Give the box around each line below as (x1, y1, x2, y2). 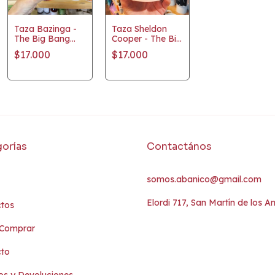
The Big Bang (14, 33, 71, 45)
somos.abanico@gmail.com (147, 174, 261, 185)
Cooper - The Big (111, 33, 182, 45)
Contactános (147, 140, 212, 153)
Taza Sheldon (111, 23, 167, 35)
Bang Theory (111, 43, 165, 55)
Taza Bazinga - (14, 23, 77, 35)
